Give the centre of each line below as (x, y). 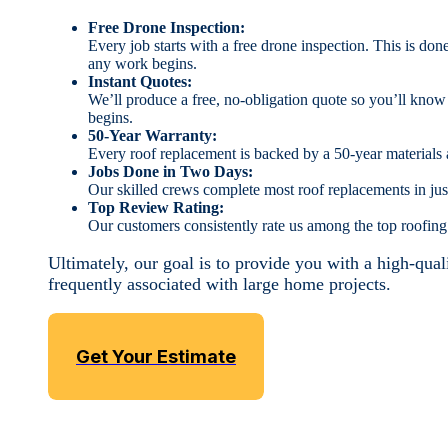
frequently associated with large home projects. (219, 283)
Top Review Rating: (156, 207)
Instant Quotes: (140, 81)
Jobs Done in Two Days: (170, 171)
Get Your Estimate (156, 356)
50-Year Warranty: (152, 135)
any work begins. (142, 63)
